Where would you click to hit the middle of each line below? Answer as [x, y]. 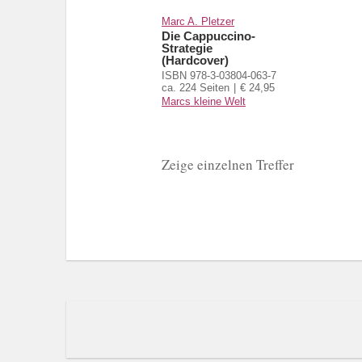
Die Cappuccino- [208, 36]
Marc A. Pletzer [198, 21]
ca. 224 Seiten [196, 87]
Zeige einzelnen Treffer [228, 164]
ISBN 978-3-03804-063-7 [219, 75]
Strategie [187, 48]
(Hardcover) [195, 60]
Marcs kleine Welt [204, 101]
